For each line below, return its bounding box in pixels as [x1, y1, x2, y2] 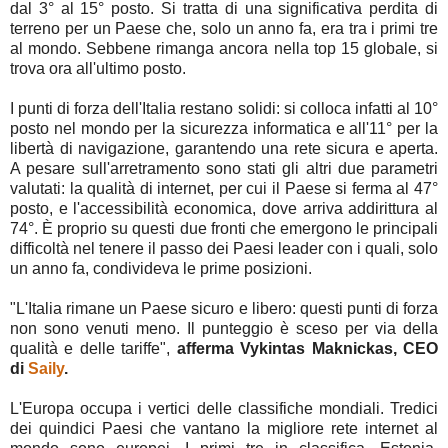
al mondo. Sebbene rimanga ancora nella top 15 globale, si [10, 39, 438, 57]
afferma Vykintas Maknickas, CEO [176, 339, 439, 357]
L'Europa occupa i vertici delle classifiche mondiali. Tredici [10, 399, 438, 417]
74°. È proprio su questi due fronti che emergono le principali [10, 219, 438, 237]
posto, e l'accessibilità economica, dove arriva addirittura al [10, 199, 438, 217]
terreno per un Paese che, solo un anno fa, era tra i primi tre [10, 19, 438, 37]
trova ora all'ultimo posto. [10, 59, 186, 77]
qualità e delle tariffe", [10, 339, 177, 357]
